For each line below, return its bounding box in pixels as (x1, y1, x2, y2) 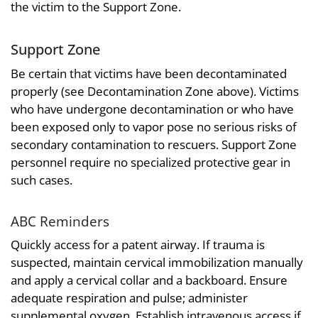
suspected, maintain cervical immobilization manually (11, 254, 303, 271)
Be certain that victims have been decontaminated (11, 65, 287, 82)
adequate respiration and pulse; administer (11, 290, 248, 307)
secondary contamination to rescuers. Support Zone (11, 136, 297, 153)
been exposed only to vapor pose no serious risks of (11, 118, 297, 135)
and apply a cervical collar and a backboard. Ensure (11, 272, 287, 289)
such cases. (11, 171, 72, 188)
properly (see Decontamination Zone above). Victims (11, 82, 299, 99)
